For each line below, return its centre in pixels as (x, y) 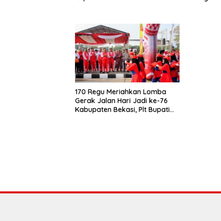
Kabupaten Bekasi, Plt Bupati (122, 109)
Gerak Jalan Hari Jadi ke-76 (121, 100)
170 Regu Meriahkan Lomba (121, 92)
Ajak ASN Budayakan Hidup (120, 118)
